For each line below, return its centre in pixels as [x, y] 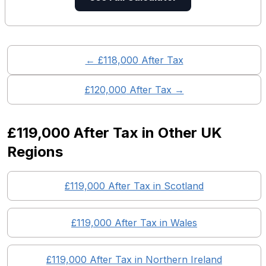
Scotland [184, 186]
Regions [35, 152]
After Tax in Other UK [146, 133]
